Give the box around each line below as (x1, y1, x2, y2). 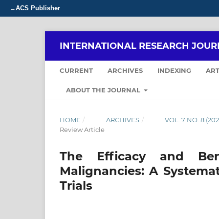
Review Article (60, 125, 105, 133)
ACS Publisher (16, 4, 60, 12)
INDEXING (157, 66, 191, 74)
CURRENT (60, 66, 93, 74)
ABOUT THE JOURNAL (66, 86, 142, 94)
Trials (60, 178, 92, 193)
